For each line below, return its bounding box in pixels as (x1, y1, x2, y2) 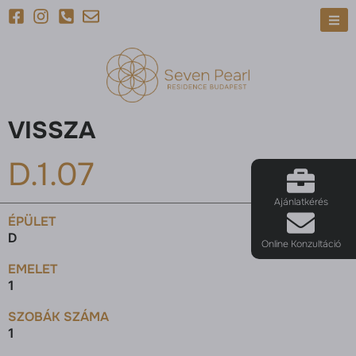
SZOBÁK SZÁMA (8, 308, 109, 326)
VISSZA (8, 115, 95, 146)
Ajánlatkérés (273, 195, 328, 208)
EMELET (8, 261, 57, 278)
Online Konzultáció (261, 238, 341, 250)
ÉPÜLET (8, 213, 56, 230)
